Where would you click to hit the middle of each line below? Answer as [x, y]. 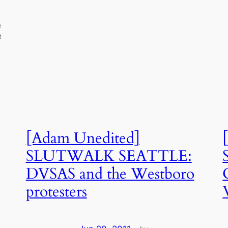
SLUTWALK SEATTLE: [109, 156]
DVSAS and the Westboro [110, 174]
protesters [56, 192]
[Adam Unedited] [83, 139]
